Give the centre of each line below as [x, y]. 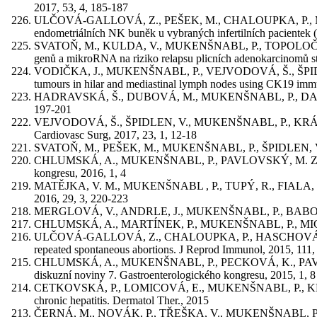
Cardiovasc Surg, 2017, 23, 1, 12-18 [115, 134]
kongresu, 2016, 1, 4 [80, 173]
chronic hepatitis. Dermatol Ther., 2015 [121, 300]
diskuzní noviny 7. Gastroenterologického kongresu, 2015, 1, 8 [175, 275]
